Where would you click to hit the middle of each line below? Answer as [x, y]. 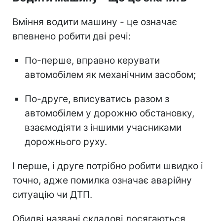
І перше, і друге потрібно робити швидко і [108, 166]
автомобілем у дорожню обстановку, [110, 113]
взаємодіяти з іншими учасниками [103, 128]
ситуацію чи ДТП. [52, 195]
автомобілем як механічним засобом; [110, 75]
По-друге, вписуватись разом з [97, 99]
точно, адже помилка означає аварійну [102, 181]
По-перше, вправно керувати [92, 61]
